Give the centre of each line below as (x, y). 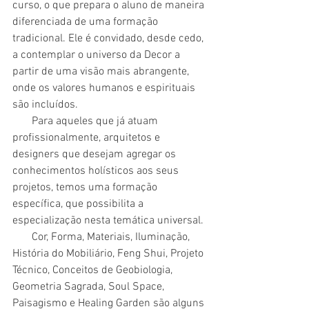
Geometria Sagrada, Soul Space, (90, 287)
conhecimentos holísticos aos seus (97, 171)
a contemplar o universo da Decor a (98, 55)
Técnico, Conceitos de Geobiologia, (94, 270)
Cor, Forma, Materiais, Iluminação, (22, 237)
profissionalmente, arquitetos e (88, 138)
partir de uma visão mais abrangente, (102, 71)
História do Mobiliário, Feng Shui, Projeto (109, 253)
